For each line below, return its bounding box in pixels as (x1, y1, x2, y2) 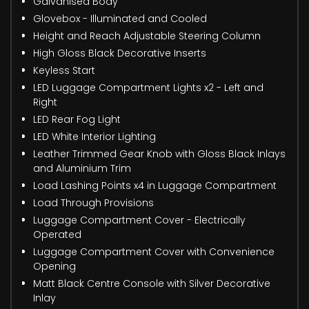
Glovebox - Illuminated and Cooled (33, 11, 207, 26)
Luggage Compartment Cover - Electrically (33, 212, 246, 227)
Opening (33, 259, 76, 273)
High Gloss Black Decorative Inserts (33, 46, 206, 60)
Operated (33, 227, 81, 241)
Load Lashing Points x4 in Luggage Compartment (33, 178, 277, 192)
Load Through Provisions (33, 195, 154, 210)
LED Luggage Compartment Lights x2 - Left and (33, 80, 263, 94)
